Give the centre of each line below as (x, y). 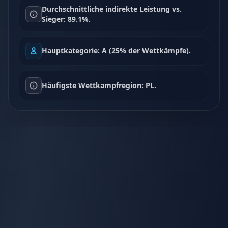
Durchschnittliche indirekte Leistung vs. (112, 9)
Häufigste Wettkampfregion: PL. (99, 85)
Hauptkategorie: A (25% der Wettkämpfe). (116, 51)
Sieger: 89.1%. (66, 19)
